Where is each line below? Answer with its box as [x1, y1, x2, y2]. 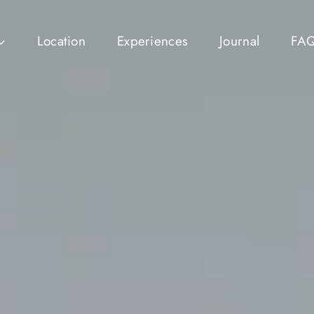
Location [36, 32, 86, 51]
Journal [219, 32, 260, 51]
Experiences [117, 32, 189, 51]
